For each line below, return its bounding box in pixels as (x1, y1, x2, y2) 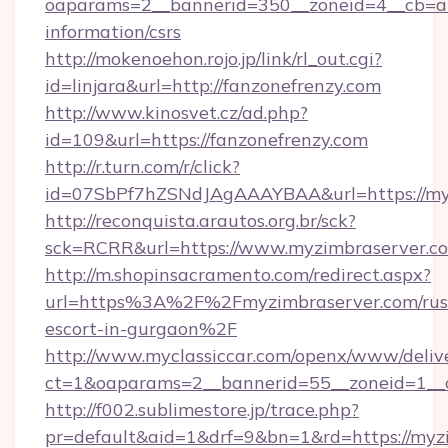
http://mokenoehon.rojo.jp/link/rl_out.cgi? (45, 47, 382, 70)
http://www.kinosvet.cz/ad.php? (45, 101, 308, 124)
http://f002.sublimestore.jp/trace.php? (45, 398, 359, 421)
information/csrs (45, 20, 181, 43)
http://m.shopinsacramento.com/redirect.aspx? (45, 263, 431, 286)
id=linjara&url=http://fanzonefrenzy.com (45, 74, 381, 97)
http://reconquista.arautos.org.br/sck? (45, 209, 356, 232)
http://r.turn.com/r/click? (45, 155, 240, 178)
